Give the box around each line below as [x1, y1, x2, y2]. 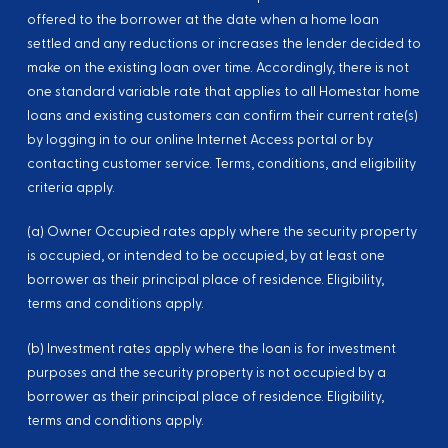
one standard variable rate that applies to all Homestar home [26, 82, 420, 101]
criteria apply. [26, 178, 115, 197]
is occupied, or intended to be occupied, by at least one [26, 247, 385, 266]
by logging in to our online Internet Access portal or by [26, 130, 373, 149]
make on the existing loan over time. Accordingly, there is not [26, 58, 409, 77]
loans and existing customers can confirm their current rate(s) [26, 106, 418, 125]
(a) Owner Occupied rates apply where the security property [26, 223, 417, 242]
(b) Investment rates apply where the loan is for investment [26, 339, 396, 358]
